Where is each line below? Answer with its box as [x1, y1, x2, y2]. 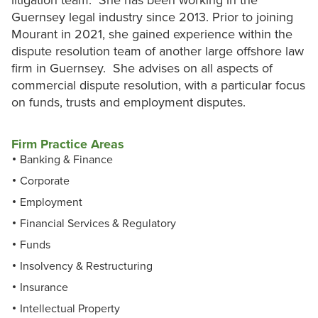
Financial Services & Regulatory [20, 216, 176, 231]
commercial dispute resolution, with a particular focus [11, 77, 305, 94]
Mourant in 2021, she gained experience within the [11, 26, 292, 43]
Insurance [20, 280, 68, 295]
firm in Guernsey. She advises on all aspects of [11, 60, 273, 77]
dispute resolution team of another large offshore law [11, 43, 304, 60]
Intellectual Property [20, 302, 120, 317]
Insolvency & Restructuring [20, 259, 153, 274]
